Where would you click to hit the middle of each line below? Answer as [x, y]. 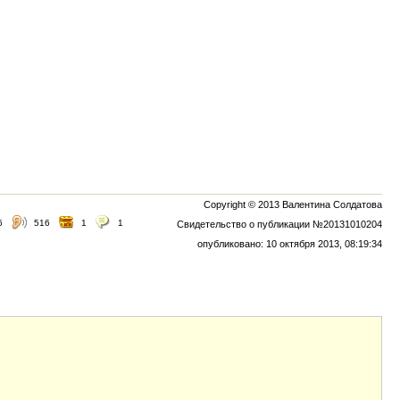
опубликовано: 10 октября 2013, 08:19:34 [290, 244]
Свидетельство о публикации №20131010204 [279, 224]
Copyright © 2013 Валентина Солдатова [293, 204]
